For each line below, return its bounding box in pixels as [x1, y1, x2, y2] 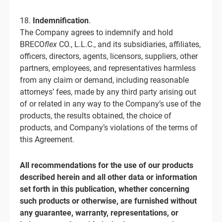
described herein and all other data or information [20, 172, 197, 182]
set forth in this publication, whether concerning [20, 184, 189, 194]
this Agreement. [20, 135, 74, 144]
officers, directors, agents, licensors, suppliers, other [20, 52, 198, 61]
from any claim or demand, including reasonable [20, 75, 189, 85]
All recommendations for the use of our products [20, 161, 193, 170]
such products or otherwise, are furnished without [20, 196, 197, 206]
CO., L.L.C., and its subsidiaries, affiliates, [57, 40, 201, 49]
